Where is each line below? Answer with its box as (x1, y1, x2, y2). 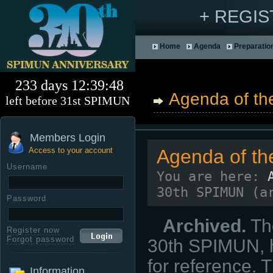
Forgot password (7, 235, 74, 244)
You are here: (157, 168, 268, 184)
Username (7, 162, 48, 171)
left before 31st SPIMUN (5, 94, 130, 107)
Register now (7, 225, 60, 235)
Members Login (30, 132, 105, 144)
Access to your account (29, 146, 113, 155)
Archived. (163, 216, 246, 236)
